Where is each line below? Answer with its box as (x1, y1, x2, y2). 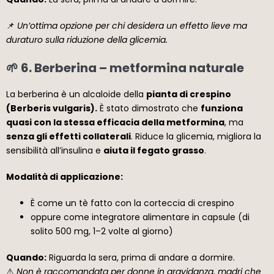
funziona (201, 102, 243, 114)
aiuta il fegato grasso (103, 144, 204, 157)
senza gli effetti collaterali (6, 130, 131, 143)
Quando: (6, 251, 46, 264)
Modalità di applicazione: (6, 170, 123, 183)
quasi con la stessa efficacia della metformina (6, 116, 224, 128)
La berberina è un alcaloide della (6, 87, 146, 100)
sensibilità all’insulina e (6, 144, 103, 157)
